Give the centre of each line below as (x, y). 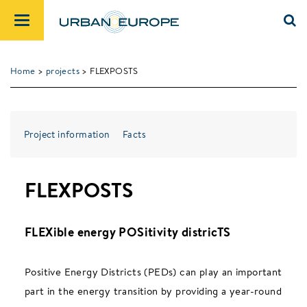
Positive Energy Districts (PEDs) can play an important (153, 272)
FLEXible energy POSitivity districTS (127, 232)
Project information (67, 134)
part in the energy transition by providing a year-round (153, 291)
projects (63, 71)
